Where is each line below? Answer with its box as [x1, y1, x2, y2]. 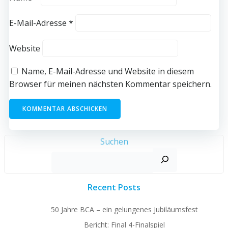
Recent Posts [88, 181, 140, 193]
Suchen [100, 135, 128, 147]
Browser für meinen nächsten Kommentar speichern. [9, 78, 212, 90]
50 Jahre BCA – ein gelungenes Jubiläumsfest [50, 204, 198, 214]
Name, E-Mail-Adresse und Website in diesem [21, 65, 194, 77]
